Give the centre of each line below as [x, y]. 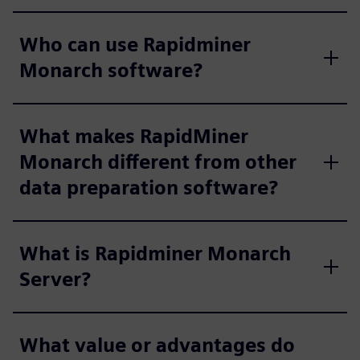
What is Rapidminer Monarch [155, 254]
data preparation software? [149, 188]
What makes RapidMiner [134, 136]
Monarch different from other [158, 162]
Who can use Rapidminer [135, 45]
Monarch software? [111, 70]
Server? [55, 279]
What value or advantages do [157, 345]
